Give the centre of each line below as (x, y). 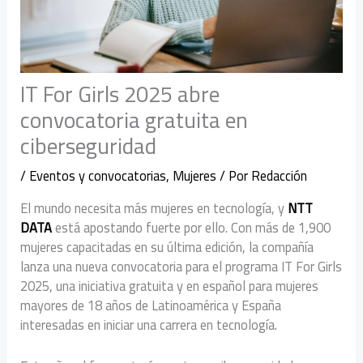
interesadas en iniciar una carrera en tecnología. (149, 325)
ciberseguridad (89, 146)
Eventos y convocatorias (98, 176)
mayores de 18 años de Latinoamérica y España (151, 306)
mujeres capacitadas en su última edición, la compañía (167, 248)
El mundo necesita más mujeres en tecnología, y (154, 209)
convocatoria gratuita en (135, 120)
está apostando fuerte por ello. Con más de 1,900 (192, 228)
